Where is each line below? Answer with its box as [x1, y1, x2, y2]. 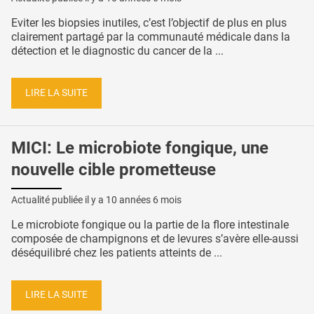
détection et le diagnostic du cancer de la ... [11, 43, 224, 57]
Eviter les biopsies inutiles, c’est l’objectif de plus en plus [11, 15, 287, 29]
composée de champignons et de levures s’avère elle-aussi [11, 231, 299, 245]
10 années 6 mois [106, 193, 182, 205]
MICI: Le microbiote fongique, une [11, 138, 268, 158]
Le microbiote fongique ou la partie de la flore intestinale [11, 217, 289, 231]
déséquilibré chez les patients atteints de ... [11, 245, 222, 259]
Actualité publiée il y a [11, 193, 106, 205]
